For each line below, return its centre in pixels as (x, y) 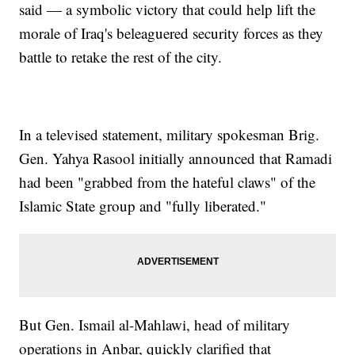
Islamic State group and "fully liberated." (143, 206)
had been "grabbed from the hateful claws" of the (168, 182)
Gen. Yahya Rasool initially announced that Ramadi (176, 158)
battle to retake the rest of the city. (121, 57)
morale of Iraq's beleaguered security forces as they (172, 33)
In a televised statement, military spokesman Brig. (170, 135)
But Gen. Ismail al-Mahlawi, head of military (155, 325)
